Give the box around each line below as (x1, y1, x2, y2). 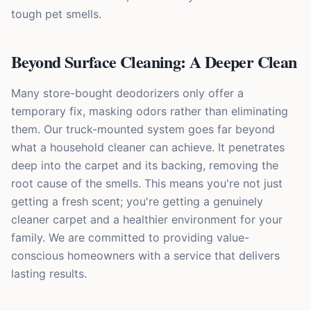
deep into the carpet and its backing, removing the (11, 158, 278, 173)
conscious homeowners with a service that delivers (11, 249, 280, 263)
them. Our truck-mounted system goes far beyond (11, 122, 275, 137)
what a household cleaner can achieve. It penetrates (11, 140, 285, 155)
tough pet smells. (11, 7, 101, 22)
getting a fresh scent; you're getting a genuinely (11, 194, 263, 209)
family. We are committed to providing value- (11, 230, 249, 245)
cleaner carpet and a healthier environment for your (11, 212, 283, 227)
